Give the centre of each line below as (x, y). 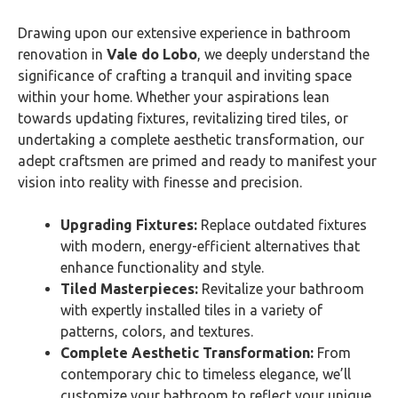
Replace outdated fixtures (282, 225)
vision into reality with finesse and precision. (160, 182)
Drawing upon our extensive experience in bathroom (184, 33)
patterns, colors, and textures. (157, 331)
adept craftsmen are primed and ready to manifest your (197, 161)
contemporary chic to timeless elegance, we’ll (206, 374)
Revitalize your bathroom (281, 289)
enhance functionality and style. (162, 267)
